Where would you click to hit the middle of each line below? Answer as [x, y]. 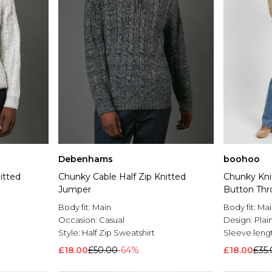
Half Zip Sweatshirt [118, 233]
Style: [70, 233]
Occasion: [79, 220]
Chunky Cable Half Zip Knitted [122, 177]
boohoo [242, 159]
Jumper [75, 190]
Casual [112, 220]
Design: [239, 220]
